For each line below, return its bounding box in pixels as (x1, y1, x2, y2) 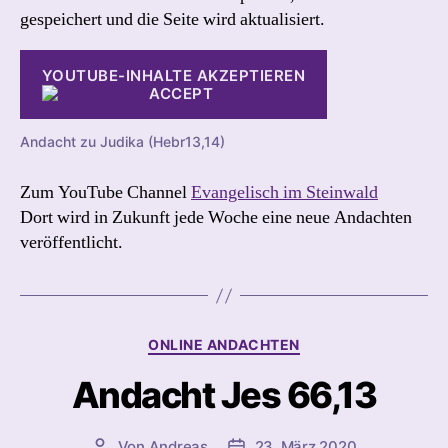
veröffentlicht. (20, 231, 123, 254)
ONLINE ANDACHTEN (148, 336, 300, 353)
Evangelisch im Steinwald (191, 181, 378, 204)
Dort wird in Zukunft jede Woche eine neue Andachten (20, 206, 412, 229)
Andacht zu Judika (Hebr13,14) (20, 133, 225, 150)
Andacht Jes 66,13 (71, 372, 377, 417)
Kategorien (223, 330, 314, 351)
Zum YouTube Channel (20, 181, 191, 204)
